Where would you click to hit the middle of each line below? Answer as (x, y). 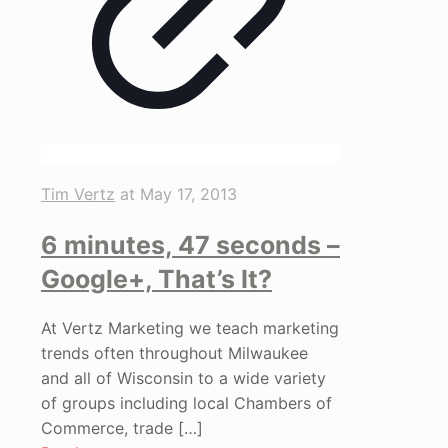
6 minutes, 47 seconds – (190, 244)
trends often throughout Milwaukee (174, 353)
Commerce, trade (107, 428)
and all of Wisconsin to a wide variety (183, 378)
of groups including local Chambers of (186, 403)
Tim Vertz (78, 193)
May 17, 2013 (188, 193)
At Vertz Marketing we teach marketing (190, 328)
